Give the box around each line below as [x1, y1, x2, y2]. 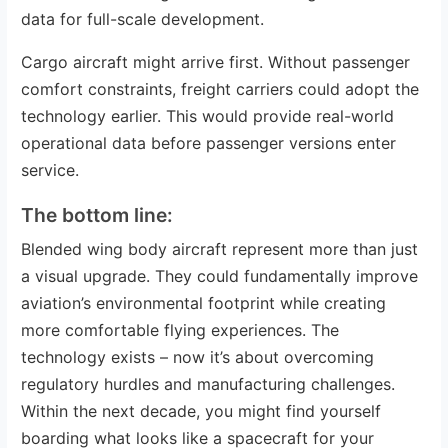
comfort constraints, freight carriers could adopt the [21, 78, 420, 99]
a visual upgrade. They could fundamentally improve [21, 265, 419, 286]
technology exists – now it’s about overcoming [21, 346, 375, 367]
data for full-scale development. [21, 8, 265, 29]
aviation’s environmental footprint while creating [21, 292, 387, 313]
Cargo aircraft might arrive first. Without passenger [21, 51, 411, 72]
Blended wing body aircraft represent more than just [21, 238, 419, 259]
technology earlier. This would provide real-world [21, 105, 395, 126]
